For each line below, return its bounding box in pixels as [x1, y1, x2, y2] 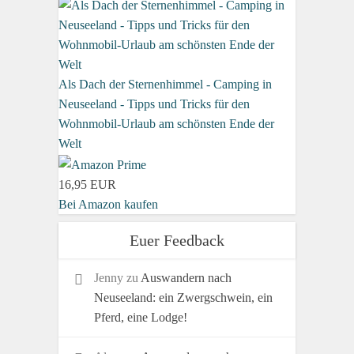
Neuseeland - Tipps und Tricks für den [58, 96, 250, 111]
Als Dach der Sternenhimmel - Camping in [58, 77, 272, 91]
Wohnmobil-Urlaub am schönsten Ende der [58, 116, 274, 130]
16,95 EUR [58, 177, 116, 191]
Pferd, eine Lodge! [94, 310, 187, 324]
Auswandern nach [141, 270, 232, 284]
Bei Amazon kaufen [58, 197, 158, 211]
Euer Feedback [130, 231, 224, 249]
